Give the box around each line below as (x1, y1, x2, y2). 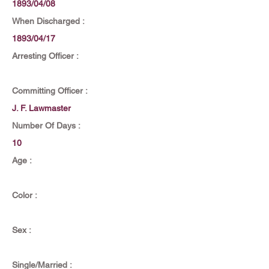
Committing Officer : (12, 86, 88, 95)
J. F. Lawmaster (12, 103, 71, 113)
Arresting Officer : (12, 51, 79, 61)
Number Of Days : (12, 121, 80, 130)
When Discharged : (12, 16, 85, 26)
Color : (12, 190, 37, 200)
